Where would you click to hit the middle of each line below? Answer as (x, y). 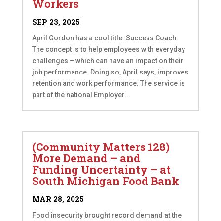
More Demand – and (86, 158)
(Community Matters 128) (101, 147)
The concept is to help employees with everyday (108, 50)
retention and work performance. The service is (108, 84)
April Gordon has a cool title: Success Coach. (105, 38)
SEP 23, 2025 (56, 22)
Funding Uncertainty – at (101, 169)
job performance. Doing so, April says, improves (110, 72)
